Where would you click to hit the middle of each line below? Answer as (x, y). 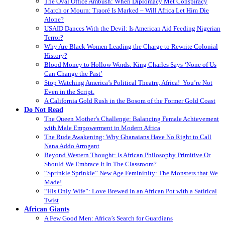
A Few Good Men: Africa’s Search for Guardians (108, 218)
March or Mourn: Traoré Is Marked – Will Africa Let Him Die (127, 10)
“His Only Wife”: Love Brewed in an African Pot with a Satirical (131, 191)
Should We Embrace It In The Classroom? (100, 164)
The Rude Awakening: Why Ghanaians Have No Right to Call (128, 137)
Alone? (54, 19)
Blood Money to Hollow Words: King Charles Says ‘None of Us (130, 64)
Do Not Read (44, 109)
